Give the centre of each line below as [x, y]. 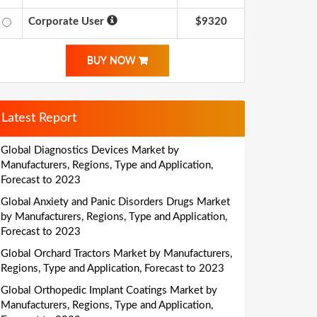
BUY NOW [113, 61]
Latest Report [39, 118]
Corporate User [68, 22]
